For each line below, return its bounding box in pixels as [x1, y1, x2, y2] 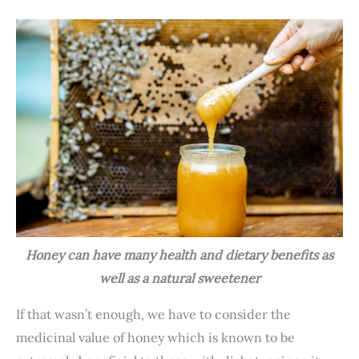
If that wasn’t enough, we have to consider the [16, 306, 291, 323]
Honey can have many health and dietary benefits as [26, 247, 333, 264]
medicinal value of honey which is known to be [16, 329, 295, 346]
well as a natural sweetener [99, 270, 260, 287]
